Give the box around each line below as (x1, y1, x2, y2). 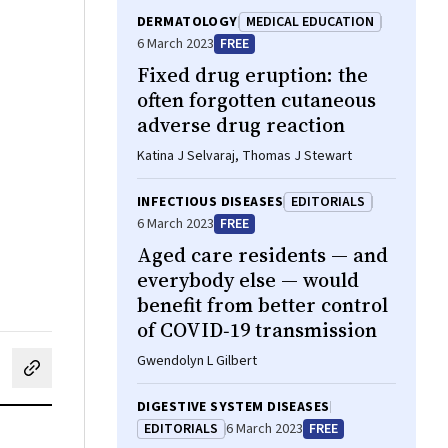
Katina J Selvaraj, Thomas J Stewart (137, 146, 352, 166)
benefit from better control (137, 291, 388, 319)
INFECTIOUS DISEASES (137, 192, 283, 212)
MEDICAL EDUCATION (245, 12, 374, 32)
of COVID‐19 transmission (137, 316, 377, 344)
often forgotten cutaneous (137, 86, 376, 114)
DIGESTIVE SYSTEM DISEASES (137, 397, 330, 417)
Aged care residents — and (137, 241, 388, 269)
